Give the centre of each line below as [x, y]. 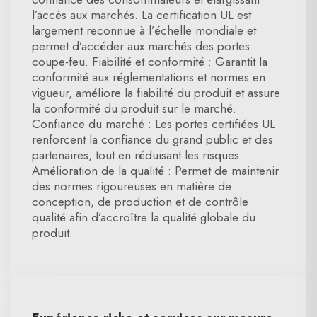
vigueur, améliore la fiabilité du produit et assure [156, 93]
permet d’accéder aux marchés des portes [141, 46]
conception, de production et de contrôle [140, 202]
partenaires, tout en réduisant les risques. [137, 155]
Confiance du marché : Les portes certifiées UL [154, 124]
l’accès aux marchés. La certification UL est [142, 15]
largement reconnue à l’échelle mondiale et [144, 30]
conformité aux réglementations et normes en [149, 77]
